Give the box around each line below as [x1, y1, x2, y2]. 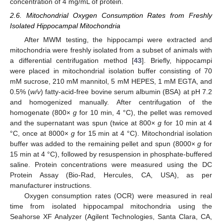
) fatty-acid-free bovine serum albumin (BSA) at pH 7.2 [41, 88, 213, 96]
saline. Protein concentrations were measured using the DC [10, 161, 212, 169]
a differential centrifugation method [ [10, 56, 134, 65]
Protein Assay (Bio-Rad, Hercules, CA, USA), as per [10, 171, 212, 179]
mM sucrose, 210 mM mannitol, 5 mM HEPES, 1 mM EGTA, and [10, 77, 212, 86]
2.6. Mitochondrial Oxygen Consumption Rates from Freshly [10, 11, 212, 20]
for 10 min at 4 [162, 119, 213, 127]
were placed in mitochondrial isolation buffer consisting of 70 [10, 67, 212, 75]
